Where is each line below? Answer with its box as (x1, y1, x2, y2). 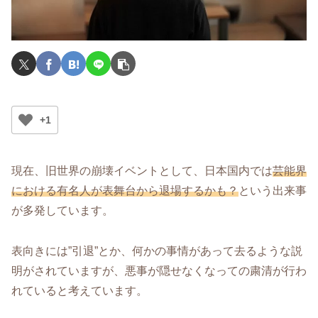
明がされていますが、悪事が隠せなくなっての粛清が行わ (11, 265, 307, 278)
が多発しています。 (11, 204, 114, 217)
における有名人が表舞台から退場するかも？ (11, 185, 238, 197)
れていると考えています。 (11, 285, 148, 297)
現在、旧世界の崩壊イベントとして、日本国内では (11, 165, 273, 177)
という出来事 (238, 185, 307, 197)
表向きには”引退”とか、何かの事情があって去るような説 (11, 245, 302, 258)
